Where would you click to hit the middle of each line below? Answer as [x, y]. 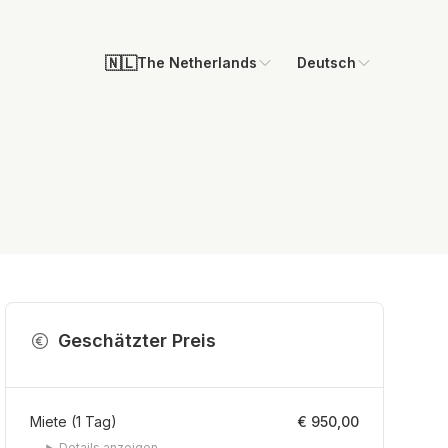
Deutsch [326, 63]
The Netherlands [197, 63]
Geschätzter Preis [137, 341]
